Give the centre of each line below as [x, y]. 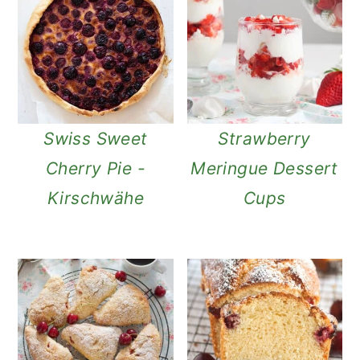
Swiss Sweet [96, 138]
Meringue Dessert [264, 168]
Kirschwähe [96, 198]
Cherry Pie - [95, 168]
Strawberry [264, 138]
